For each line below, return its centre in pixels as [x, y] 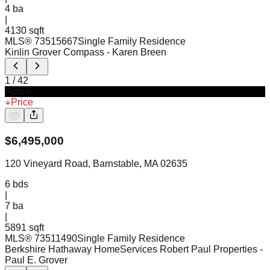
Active [18, 91]
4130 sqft [24, 30]
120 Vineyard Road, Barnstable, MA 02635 [96, 164]
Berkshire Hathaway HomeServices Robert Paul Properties [131, 250]
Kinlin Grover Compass [55, 52]
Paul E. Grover [36, 260]
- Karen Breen [137, 52]
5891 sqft [24, 228]
